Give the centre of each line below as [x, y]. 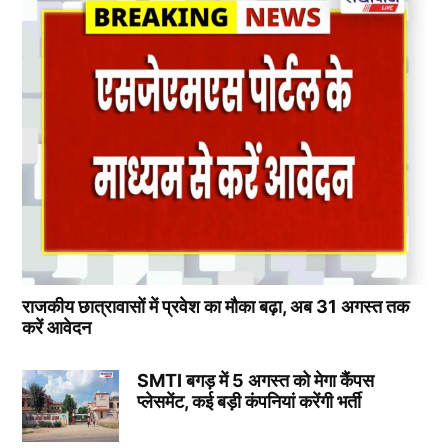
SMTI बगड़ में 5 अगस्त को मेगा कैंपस [255, 381]
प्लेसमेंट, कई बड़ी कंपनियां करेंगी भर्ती [248, 402]
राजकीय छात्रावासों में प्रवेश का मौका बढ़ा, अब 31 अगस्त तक [216, 307]
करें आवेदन [57, 328]
